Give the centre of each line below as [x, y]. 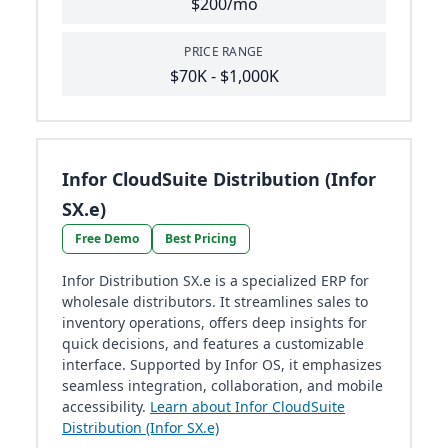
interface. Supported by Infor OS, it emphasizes [222, 365]
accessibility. [106, 407]
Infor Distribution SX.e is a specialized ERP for [215, 281]
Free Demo [107, 239]
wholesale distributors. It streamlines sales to [215, 302]
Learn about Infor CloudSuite [247, 407]
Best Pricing [201, 239]
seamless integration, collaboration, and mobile [222, 386]
